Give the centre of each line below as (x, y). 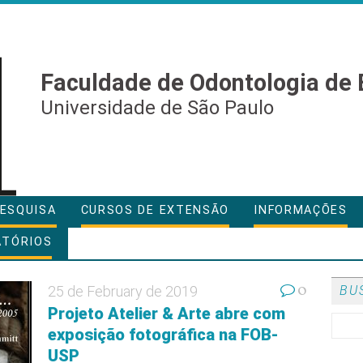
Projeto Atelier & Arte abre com (167, 314)
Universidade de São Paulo (157, 108)
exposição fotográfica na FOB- (163, 335)
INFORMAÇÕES (301, 210)
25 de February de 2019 (123, 291)
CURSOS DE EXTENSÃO (155, 210)
